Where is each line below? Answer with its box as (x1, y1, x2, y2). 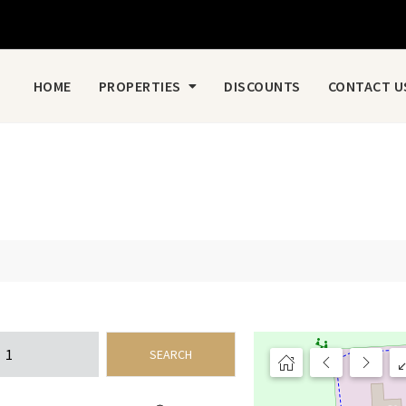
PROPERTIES (98, 77, 181, 95)
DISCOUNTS (224, 77, 301, 95)
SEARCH (150, 346, 192, 362)
